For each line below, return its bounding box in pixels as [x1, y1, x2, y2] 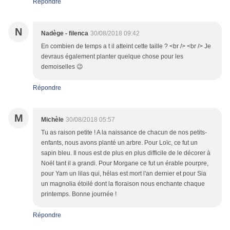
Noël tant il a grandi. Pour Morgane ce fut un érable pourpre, [41, 160, 208, 167]
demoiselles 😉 [41, 63, 83, 71]
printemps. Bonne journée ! [41, 190, 117, 198]
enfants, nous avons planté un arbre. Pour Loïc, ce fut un [41, 139, 198, 147]
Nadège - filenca [41, 30, 88, 37]
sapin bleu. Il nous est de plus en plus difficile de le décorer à [41, 149, 210, 157]
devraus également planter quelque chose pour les [41, 53, 183, 61]
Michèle [41, 116, 64, 124]
